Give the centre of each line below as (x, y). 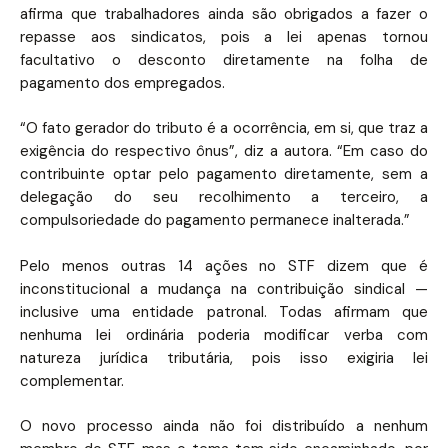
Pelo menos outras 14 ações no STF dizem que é (224, 265)
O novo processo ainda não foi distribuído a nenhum (224, 426)
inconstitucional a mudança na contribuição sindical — (224, 288)
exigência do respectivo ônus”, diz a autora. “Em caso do (224, 151)
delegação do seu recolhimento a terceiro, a (224, 197)
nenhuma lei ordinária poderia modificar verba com (224, 334)
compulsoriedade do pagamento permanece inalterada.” (215, 220)
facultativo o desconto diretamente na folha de (224, 59)
